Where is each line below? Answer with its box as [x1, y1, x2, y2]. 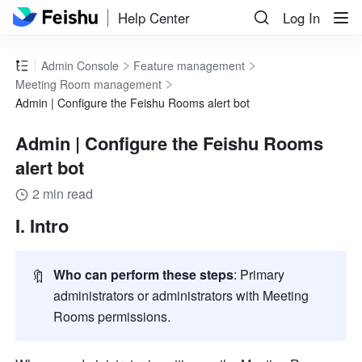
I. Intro [15, 213, 69, 239]
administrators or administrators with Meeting [53, 286, 309, 305]
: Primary [234, 265, 285, 284]
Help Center [118, 7, 191, 27]
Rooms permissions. [53, 307, 175, 326]
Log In [283, 8, 320, 27]
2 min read [32, 184, 94, 204]
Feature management [133, 57, 246, 74]
